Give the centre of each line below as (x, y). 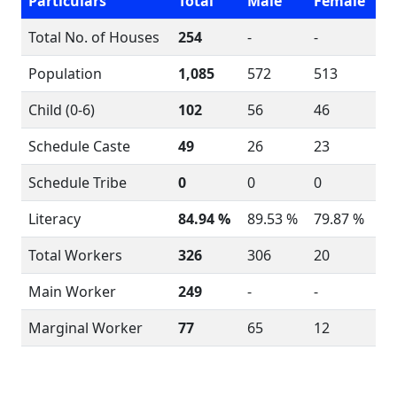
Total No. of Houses (94, 37)
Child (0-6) (62, 110)
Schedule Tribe (78, 183)
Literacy (54, 219)
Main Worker (72, 292)
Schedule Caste (79, 146)
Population (65, 74)
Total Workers (75, 255)
